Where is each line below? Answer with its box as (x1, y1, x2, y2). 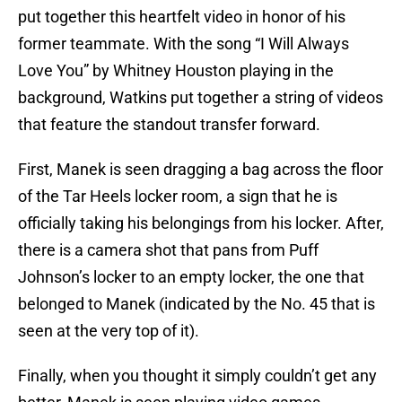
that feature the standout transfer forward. (18, 115, 320, 135)
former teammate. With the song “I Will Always (18, 34, 349, 54)
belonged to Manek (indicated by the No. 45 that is (18, 294, 375, 314)
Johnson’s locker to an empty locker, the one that (18, 267, 364, 287)
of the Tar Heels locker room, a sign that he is (18, 187, 337, 206)
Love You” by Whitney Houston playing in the (18, 61, 334, 81)
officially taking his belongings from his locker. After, (18, 214, 384, 233)
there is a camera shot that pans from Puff (18, 240, 319, 260)
